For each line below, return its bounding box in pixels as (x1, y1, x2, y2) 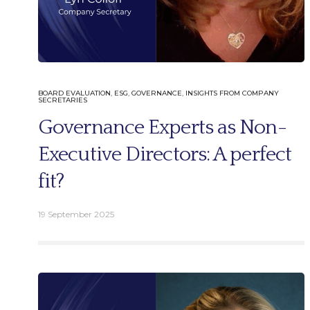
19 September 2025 (38, 208, 114, 219)
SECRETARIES (38, 95, 87, 104)
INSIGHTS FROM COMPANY (185, 88, 279, 98)
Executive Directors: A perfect (38, 143, 292, 166)
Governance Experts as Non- (38, 116, 286, 139)
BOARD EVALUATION (38, 88, 111, 98)
